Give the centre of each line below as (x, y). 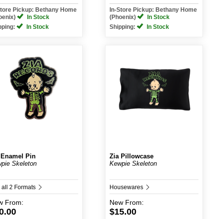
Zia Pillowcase (131, 156)
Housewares (127, 187)
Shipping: (123, 27)
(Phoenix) (123, 17)
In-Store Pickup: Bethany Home (153, 10)
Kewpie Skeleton (133, 164)
